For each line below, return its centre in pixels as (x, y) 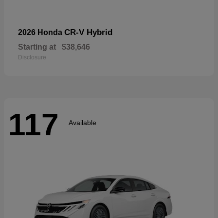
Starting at (37, 47)
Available (82, 122)
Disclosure (32, 58)
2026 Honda (41, 33)
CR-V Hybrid (88, 33)
